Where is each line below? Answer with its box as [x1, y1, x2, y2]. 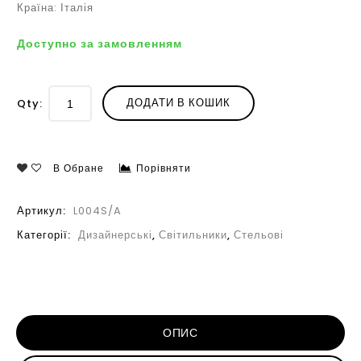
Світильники [159, 227, 227, 243]
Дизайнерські [78, 227, 152, 243]
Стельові [234, 227, 284, 243]
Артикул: [17, 203, 69, 218]
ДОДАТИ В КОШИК [127, 95, 230, 110]
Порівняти [136, 161, 191, 175]
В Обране [53, 161, 104, 175]
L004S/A [73, 203, 122, 218]
